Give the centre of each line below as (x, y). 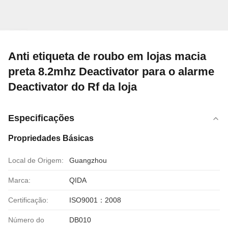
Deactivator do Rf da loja (73, 87)
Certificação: (28, 200)
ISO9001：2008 (95, 200)
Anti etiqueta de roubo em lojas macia (107, 56)
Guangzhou (88, 160)
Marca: (19, 180)
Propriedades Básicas (51, 138)
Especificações (41, 118)
